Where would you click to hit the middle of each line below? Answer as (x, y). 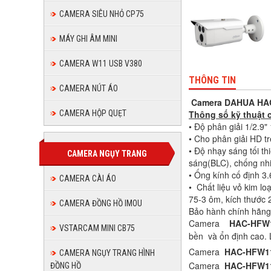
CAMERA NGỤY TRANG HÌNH (107, 253)
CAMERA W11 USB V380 (101, 64)
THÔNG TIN (212, 80)
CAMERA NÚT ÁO (89, 88)
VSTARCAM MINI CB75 (97, 228)
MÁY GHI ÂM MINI (88, 39)
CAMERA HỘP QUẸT (93, 113)
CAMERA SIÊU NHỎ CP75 (102, 14)
